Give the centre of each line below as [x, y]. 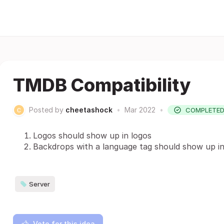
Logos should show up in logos [92, 135]
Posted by [46, 110]
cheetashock [89, 110]
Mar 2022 [140, 110]
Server [39, 184]
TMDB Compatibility [102, 85]
